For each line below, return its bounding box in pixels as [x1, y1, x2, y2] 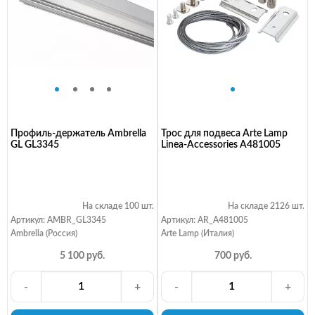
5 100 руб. [60, 250, 105, 261]
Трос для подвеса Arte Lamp [161, 129, 288, 139]
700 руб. [214, 250, 252, 261]
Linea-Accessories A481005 [161, 140, 281, 150]
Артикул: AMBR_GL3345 [11, 216, 106, 225]
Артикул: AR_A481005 [161, 216, 248, 225]
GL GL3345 [11, 140, 59, 150]
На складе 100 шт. [82, 202, 154, 211]
